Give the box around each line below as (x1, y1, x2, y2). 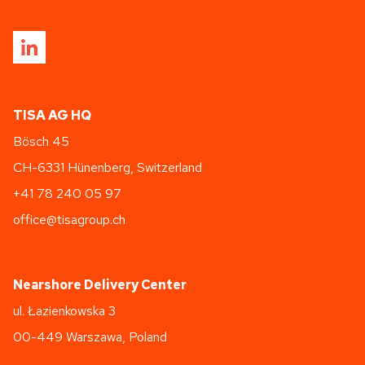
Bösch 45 (13, 132, 69, 150)
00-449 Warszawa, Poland (13, 328, 167, 345)
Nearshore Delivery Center (13, 275, 187, 293)
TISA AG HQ (13, 106, 91, 124)
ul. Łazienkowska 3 (13, 301, 116, 319)
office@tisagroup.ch (13, 210, 125, 228)
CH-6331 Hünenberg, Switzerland (13, 158, 202, 176)
